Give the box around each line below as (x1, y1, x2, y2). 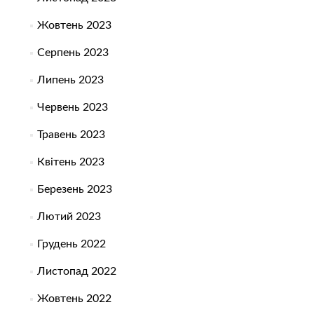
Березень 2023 (36, 184, 112, 196)
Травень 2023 (36, 129, 105, 141)
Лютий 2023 (36, 211, 101, 223)
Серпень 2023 (36, 47, 109, 59)
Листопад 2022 (36, 266, 116, 278)
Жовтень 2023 (36, 20, 111, 32)
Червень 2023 (36, 102, 108, 114)
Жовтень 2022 (36, 293, 111, 305)
